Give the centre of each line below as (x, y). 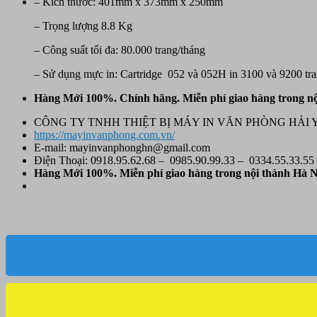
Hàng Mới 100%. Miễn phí (100, 173)
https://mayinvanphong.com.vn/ (104, 135)
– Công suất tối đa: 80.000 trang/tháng (120, 50)
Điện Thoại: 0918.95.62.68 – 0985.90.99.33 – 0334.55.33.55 (174, 161)
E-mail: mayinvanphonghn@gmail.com (122, 148)
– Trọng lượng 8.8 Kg (83, 26)
